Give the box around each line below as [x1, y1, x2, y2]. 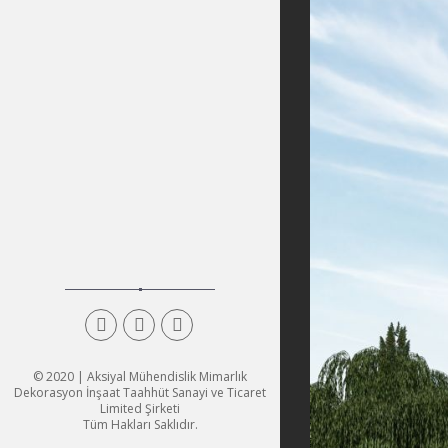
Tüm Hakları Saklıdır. [82, 416, 198, 433]
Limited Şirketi [100, 400, 180, 417]
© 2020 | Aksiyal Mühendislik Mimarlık [33, 368, 247, 385]
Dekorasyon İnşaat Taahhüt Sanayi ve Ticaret [14, 384, 266, 401]
